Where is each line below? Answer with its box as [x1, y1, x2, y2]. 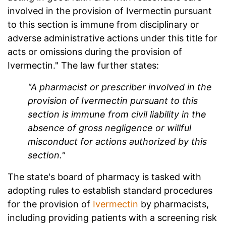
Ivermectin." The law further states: [8, 60, 159, 71]
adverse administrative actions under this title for [8, 33, 217, 44]
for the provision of [8, 199, 93, 210]
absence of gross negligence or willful [28, 123, 191, 134]
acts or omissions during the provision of [8, 46, 182, 58]
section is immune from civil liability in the [28, 109, 206, 120]
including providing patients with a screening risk [8, 212, 217, 223]
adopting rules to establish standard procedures [8, 185, 212, 196]
